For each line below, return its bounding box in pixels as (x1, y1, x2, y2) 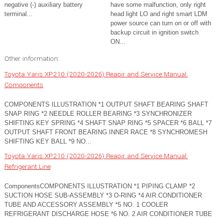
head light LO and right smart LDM (110, 10, 207, 18)
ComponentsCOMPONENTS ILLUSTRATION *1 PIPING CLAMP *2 (4, 182, 195, 190)
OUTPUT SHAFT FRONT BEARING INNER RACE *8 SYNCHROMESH (4, 128, 207, 136)
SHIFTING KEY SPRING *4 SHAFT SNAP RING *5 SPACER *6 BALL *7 (4, 119, 212, 127)
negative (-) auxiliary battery (4, 1, 83, 8)
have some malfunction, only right (110, 1, 206, 8)
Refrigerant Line (4, 162, 51, 171)
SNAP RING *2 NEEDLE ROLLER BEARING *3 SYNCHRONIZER (4, 110, 192, 117)
